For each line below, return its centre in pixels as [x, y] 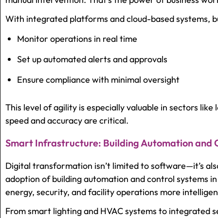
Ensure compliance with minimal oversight [98, 80]
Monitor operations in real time [77, 39]
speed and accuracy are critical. [67, 121]
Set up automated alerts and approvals [92, 59]
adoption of [29, 179]
